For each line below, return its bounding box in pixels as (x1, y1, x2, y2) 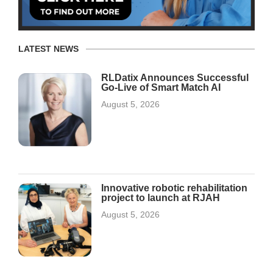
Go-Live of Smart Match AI (101, 82, 221, 93)
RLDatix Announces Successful (101, 72, 249, 83)
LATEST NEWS (18, 43, 79, 54)
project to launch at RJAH (101, 192, 220, 203)
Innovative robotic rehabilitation (101, 182, 247, 193)
